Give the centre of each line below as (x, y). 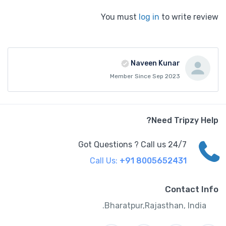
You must (120, 17)
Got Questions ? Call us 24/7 (132, 145)
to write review (189, 17)
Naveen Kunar (155, 63)
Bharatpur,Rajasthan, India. (155, 206)
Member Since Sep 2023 (145, 76)
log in (149, 17)
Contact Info (192, 189)
